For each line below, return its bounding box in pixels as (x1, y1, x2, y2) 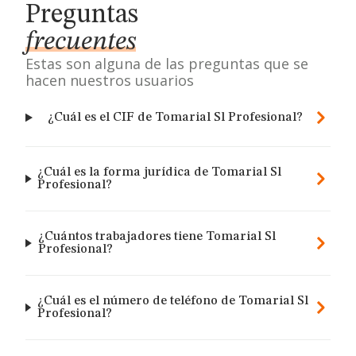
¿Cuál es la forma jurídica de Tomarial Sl (37, 166, 282, 179)
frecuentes (25, 29, 136, 56)
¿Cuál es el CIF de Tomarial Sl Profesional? (47, 111, 303, 124)
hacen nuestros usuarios (25, 71, 194, 90)
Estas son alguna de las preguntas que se (25, 54, 308, 73)
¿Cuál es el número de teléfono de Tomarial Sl (37, 295, 308, 308)
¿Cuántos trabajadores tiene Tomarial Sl (37, 230, 276, 243)
